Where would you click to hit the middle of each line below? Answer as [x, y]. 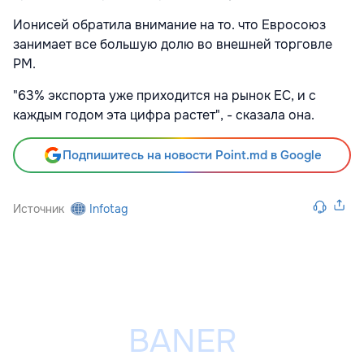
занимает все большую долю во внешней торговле [173, 44]
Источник [39, 208]
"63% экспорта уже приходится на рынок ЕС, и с [165, 95]
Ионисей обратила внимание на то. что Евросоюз [169, 24]
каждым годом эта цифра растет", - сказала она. [164, 115]
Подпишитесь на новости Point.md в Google [192, 155]
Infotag [109, 208]
